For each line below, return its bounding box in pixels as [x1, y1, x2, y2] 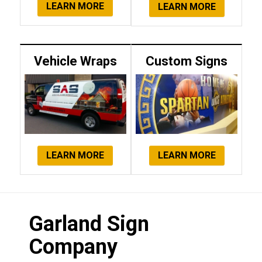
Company [28, 235, 118, 260]
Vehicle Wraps [33, 53, 117, 68]
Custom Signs [146, 53, 228, 68]
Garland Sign [28, 212, 149, 237]
